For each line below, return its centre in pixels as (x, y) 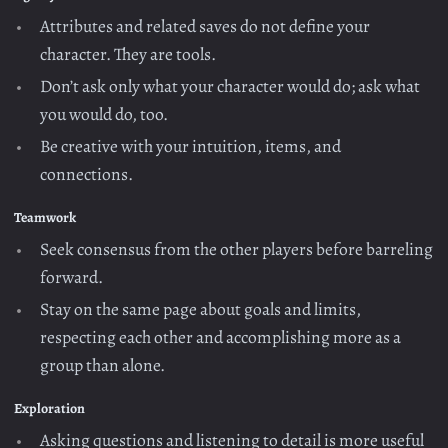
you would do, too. (104, 113)
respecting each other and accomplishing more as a (221, 337)
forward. (72, 277)
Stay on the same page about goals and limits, (201, 309)
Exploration (49, 409)
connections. (87, 174)
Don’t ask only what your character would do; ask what (230, 85)
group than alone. (103, 365)
